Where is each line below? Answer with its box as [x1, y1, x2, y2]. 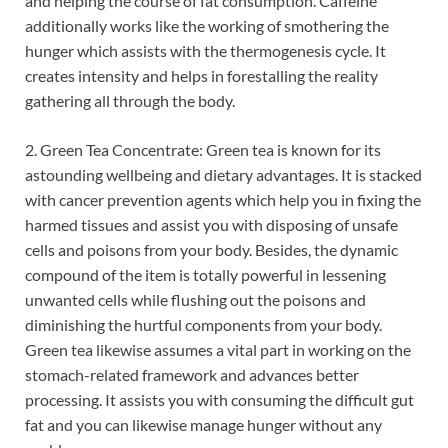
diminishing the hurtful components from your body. [25, 314, 382, 334]
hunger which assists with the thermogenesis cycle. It [25, 40, 386, 60]
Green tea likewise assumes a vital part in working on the [25, 339, 411, 359]
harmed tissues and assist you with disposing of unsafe [25, 214, 398, 234]
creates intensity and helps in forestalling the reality [25, 65, 378, 85]
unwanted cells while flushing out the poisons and [25, 289, 366, 309]
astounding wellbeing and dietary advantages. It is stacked [25, 164, 422, 184]
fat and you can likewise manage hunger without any [25, 414, 382, 434]
